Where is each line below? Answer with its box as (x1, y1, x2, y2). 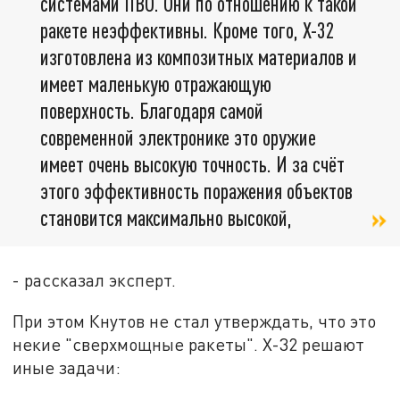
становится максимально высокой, (40, 204, 292, 231)
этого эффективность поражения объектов (40, 178, 353, 204)
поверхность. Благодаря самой (40, 97, 263, 124)
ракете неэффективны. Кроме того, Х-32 (40, 17, 335, 44)
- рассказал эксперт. (12, 270, 177, 291)
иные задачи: (12, 357, 121, 379)
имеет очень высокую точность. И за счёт (40, 151, 345, 178)
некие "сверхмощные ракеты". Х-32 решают (12, 334, 365, 355)
